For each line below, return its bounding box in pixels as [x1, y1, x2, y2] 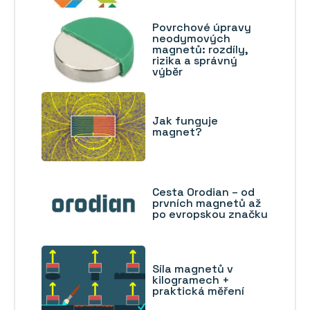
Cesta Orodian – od [152, 184, 255, 199]
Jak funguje [152, 113, 218, 128]
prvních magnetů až [152, 195, 261, 210]
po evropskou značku [152, 206, 268, 221]
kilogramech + [152, 272, 230, 287]
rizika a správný [152, 53, 237, 68]
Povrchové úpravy [152, 19, 251, 35]
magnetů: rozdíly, [152, 42, 248, 57]
